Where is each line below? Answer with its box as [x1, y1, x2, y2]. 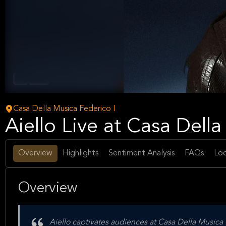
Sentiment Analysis [108, 149, 175, 157]
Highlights [63, 149, 98, 157]
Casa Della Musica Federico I [13, 105, 116, 113]
